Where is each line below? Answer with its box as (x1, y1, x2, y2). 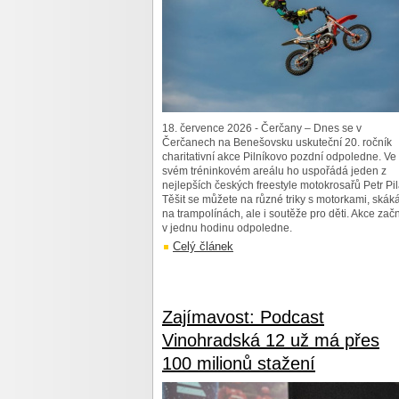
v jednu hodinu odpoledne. (162, 222, 292, 234)
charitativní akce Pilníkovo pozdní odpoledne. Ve (162, 151, 396, 163)
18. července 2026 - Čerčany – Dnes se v (162, 122, 362, 134)
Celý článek (173, 240, 233, 253)
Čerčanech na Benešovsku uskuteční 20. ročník (162, 136, 392, 149)
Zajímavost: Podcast (162, 307, 324, 327)
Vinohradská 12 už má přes (162, 330, 379, 350)
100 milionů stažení (162, 354, 315, 373)
